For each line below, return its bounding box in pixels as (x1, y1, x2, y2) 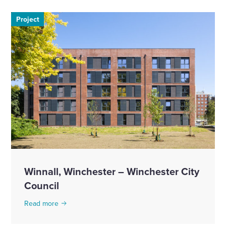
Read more (24, 198, 59, 209)
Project (16, 14, 39, 25)
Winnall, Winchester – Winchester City (24, 164, 199, 179)
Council (24, 178, 59, 193)
